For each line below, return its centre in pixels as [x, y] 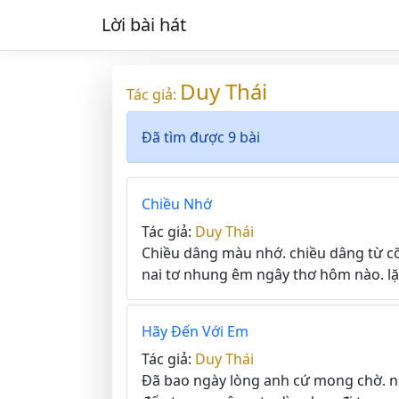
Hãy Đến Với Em [195, 331]
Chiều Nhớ [177, 204]
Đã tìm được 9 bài [201, 137]
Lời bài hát [144, 24]
